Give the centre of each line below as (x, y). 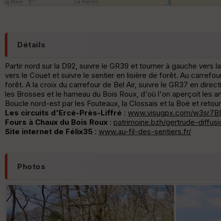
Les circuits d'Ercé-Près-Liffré (64, 113)
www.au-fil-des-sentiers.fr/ (145, 132)
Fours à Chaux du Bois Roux (56, 122)
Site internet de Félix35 (49, 132)
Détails (32, 45)
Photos (32, 166)
